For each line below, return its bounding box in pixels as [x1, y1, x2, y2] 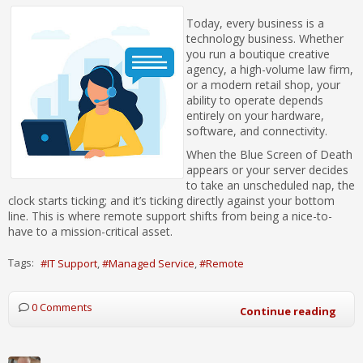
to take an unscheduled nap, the [186, 177, 355, 193]
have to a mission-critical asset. [8, 223, 173, 239]
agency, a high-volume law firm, [186, 61, 353, 77]
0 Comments [32, 299, 92, 314]
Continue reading [240, 303, 336, 318]
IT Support [47, 255, 97, 271]
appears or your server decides [186, 161, 348, 177]
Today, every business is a [186, 15, 324, 31]
